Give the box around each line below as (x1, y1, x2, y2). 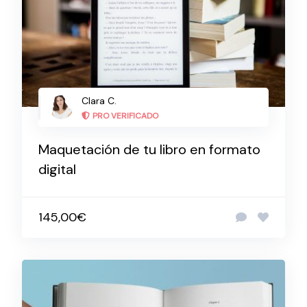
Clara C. (82, 95, 116, 107)
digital (38, 160, 76, 178)
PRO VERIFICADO (93, 110, 158, 121)
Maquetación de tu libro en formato (38, 140, 260, 158)
